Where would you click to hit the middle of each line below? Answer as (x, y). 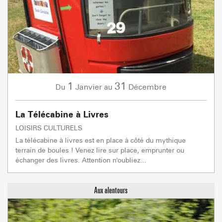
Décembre (147, 87)
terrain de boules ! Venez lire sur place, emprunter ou (100, 150)
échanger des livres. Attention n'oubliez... (81, 160)
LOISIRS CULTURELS (49, 127)
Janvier (89, 87)
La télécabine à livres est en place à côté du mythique (101, 140)
